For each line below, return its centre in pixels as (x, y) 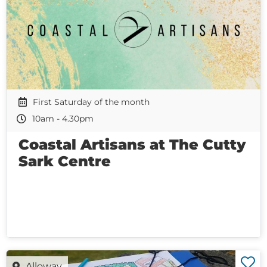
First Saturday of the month (91, 102)
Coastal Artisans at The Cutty (132, 144)
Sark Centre (65, 161)
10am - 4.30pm (63, 118)
